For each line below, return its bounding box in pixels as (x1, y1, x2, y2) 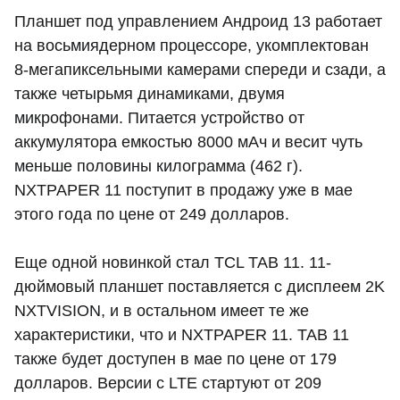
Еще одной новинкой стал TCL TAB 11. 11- (14, 254, 331, 272)
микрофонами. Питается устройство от (14, 109, 304, 128)
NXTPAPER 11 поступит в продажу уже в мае (14, 181, 353, 200)
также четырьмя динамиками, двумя (14, 85, 285, 104)
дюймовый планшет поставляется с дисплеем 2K (14, 278, 385, 296)
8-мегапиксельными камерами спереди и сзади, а (14, 61, 386, 79)
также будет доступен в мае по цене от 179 (14, 350, 337, 369)
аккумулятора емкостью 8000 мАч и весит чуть (14, 133, 362, 152)
